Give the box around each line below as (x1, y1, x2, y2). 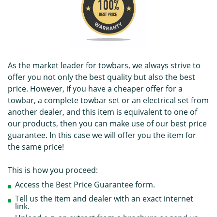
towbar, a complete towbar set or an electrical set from (8, 95, 209, 106)
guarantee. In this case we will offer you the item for (8, 130, 196, 141)
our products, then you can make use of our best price (8, 118, 207, 129)
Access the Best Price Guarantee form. (15, 179, 155, 190)
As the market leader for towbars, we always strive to (8, 60, 201, 71)
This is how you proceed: (8, 165, 98, 176)
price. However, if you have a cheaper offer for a (8, 83, 183, 94)
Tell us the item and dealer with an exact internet (15, 193, 193, 204)
